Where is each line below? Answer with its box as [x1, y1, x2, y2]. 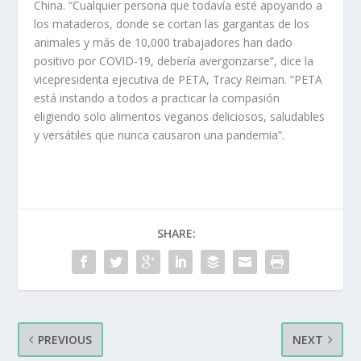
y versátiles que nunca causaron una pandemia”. [34, 127, 285, 143]
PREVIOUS [38, 332, 93, 348]
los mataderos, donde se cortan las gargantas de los [34, 16, 310, 32]
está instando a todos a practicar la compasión [34, 90, 280, 106]
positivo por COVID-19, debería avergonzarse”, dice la [34, 53, 314, 69]
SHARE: [157, 226, 196, 242]
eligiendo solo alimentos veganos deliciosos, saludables [34, 109, 326, 125]
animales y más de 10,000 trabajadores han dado [34, 35, 293, 51]
